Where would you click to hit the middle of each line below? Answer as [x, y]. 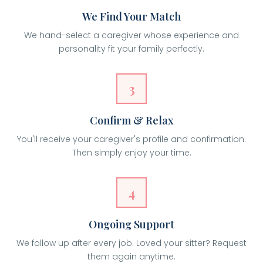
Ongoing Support [131, 224]
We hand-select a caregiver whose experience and [131, 35]
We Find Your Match [131, 16]
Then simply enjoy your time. [131, 153]
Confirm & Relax [131, 120]
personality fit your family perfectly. [131, 49]
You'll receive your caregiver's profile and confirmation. [131, 139]
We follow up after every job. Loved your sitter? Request [131, 243]
